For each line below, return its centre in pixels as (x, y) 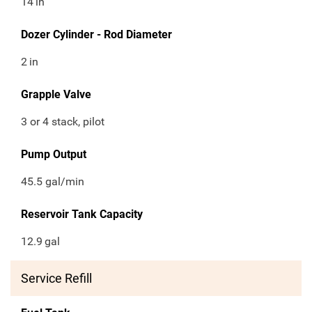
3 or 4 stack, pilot (63, 122)
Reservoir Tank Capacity (82, 214)
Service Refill (56, 279)
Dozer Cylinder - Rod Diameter (96, 35)
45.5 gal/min (53, 182)
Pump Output (54, 155)
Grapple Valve (56, 95)
